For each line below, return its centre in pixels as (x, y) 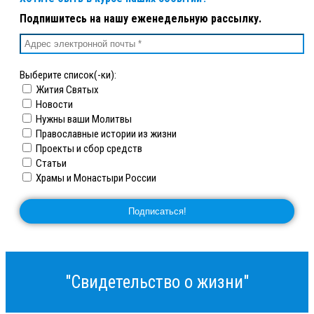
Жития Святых (66, 90)
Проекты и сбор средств (88, 149)
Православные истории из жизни (105, 134)
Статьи (50, 164)
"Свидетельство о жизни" (157, 282)
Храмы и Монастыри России (95, 178)
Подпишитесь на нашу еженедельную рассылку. (141, 19)
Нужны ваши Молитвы (83, 120)
